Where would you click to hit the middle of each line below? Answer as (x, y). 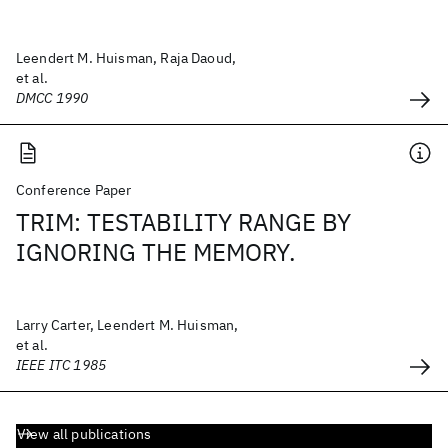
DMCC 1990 (52, 98)
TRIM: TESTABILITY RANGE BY (183, 222)
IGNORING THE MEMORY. (156, 252)
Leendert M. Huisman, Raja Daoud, (126, 58)
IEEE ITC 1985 (61, 365)
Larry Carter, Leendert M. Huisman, (127, 325)
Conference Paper (74, 190)
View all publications (84, 434)
